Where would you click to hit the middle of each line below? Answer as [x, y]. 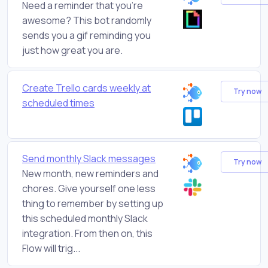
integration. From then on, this [87, 233]
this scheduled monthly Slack [85, 218]
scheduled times [58, 103]
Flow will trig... [51, 248]
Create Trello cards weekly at [86, 88]
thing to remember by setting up [93, 203]
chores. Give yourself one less [89, 188]
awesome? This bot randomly [87, 20]
